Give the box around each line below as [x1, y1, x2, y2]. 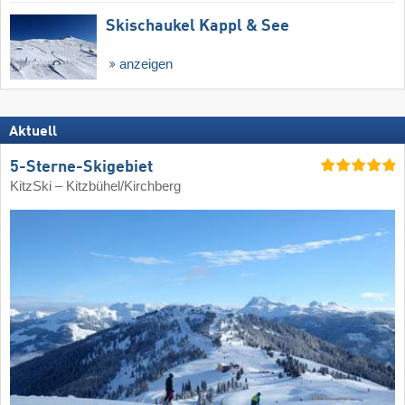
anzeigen [118, 57, 173, 72]
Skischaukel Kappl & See [106, 18, 289, 35]
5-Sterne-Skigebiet [10, 159, 153, 176]
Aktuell [9, 124, 57, 139]
